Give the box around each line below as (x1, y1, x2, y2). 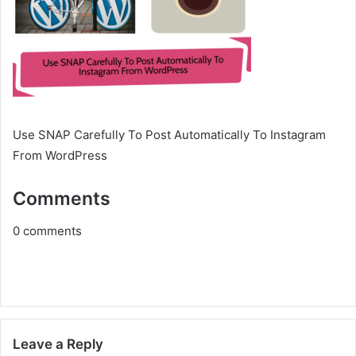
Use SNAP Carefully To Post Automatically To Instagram (13, 127, 326, 142)
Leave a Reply (13, 335, 103, 352)
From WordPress (13, 148, 107, 163)
